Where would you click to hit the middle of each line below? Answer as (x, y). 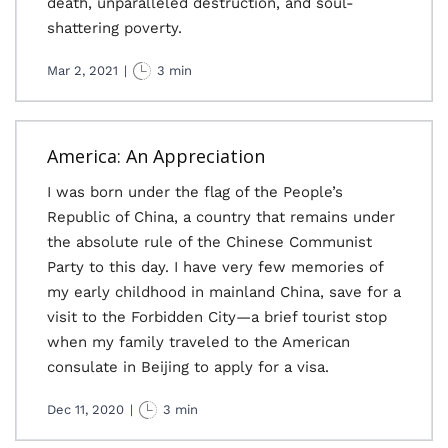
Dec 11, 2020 (85, 409)
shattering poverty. (114, 28)
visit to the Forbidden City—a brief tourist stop (217, 317)
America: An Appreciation (156, 156)
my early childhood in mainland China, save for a (224, 292)
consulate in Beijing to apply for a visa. (188, 367)
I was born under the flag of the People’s (195, 192)
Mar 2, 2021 (82, 70)
